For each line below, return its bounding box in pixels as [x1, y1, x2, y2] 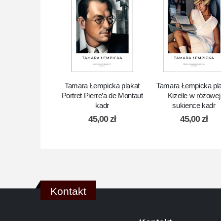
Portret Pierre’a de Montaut [61, 91, 143, 100]
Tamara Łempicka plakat [65, 81, 140, 90]
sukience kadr [172, 101, 216, 110]
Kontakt [50, 185, 87, 197]
